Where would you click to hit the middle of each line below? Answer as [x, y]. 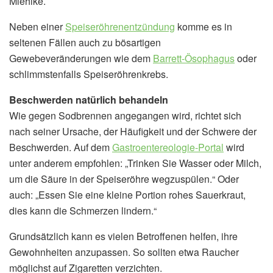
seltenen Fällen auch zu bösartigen [85, 42]
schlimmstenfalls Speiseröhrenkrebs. [89, 74]
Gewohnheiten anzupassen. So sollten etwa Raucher [124, 252]
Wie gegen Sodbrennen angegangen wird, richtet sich [125, 115]
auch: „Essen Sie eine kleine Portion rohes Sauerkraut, [127, 194]
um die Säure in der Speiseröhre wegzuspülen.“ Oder [124, 179]
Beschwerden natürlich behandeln [89, 99]
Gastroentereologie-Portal [168, 147]
